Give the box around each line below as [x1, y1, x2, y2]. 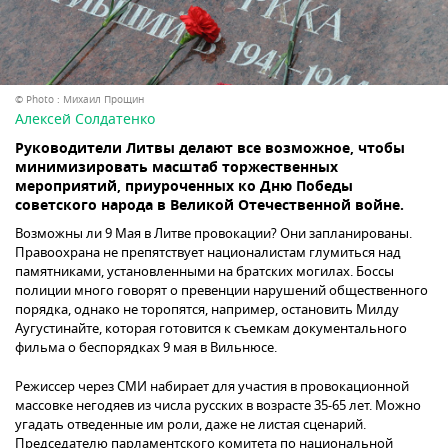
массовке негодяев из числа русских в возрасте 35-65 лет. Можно [15, 396, 421, 416]
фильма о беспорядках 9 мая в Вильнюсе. [15, 338, 277, 358]
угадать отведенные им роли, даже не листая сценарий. [15, 415, 366, 435]
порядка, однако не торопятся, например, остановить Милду [15, 300, 399, 320]
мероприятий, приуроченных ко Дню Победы [15, 176, 353, 200]
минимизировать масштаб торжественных [15, 157, 338, 181]
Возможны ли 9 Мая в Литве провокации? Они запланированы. [15, 224, 412, 244]
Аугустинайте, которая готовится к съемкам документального [15, 319, 407, 339]
